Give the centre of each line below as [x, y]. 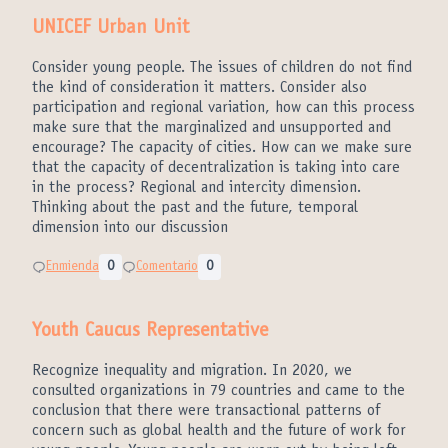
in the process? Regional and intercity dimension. [196, 188]
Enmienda [72, 267]
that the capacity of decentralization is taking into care [216, 168]
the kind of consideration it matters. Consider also [199, 88]
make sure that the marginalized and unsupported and [211, 128]
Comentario [167, 267]
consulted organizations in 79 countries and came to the [218, 391]
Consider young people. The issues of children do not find [222, 68]
